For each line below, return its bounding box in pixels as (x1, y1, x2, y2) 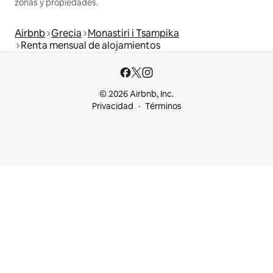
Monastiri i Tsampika (88, 26, 179, 40)
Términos (144, 101, 182, 112)
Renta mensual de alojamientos (21, 38, 160, 52)
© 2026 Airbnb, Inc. (99, 88, 174, 99)
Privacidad (91, 101, 133, 112)
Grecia (51, 26, 82, 40)
